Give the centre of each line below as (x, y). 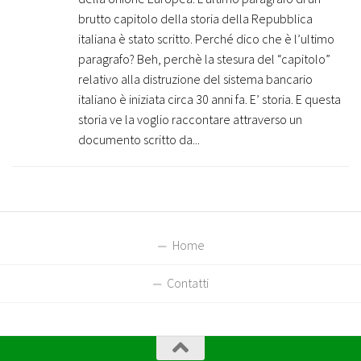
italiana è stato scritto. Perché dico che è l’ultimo (206, 38)
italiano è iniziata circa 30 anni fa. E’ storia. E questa (210, 99)
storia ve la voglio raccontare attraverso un (190, 119)
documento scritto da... (139, 139)
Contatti (188, 282)
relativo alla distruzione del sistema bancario (195, 79)
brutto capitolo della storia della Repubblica (195, 18)
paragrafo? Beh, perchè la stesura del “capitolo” (204, 58)
